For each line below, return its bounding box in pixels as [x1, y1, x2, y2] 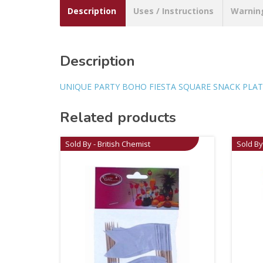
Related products [60, 107, 176, 127]
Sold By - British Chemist [65, 138, 151, 149]
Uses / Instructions [133, 5, 214, 16]
